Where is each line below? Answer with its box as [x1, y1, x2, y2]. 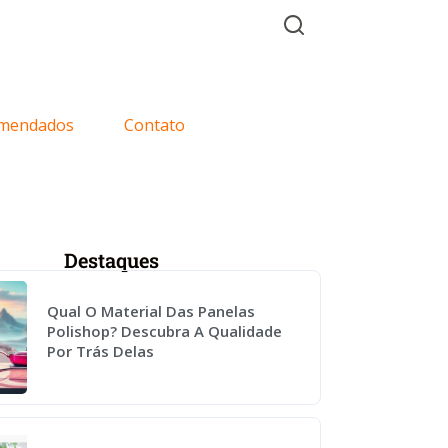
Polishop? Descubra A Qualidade [47, 321, 283, 341]
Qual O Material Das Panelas [47, 301, 256, 321]
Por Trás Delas [47, 341, 155, 361]
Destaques [63, 247, 159, 273]
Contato [124, 114, 185, 136]
